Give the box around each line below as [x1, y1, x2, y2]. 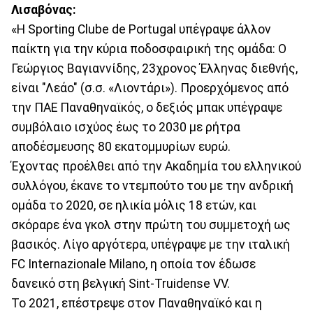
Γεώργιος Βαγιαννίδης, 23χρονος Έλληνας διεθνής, [11, 61, 298, 75]
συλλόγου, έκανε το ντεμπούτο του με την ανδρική [11, 178, 293, 193]
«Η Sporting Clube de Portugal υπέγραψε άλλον [11, 22, 271, 36]
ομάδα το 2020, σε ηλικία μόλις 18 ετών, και [11, 198, 256, 212]
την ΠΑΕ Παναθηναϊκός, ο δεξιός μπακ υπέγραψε [11, 100, 282, 115]
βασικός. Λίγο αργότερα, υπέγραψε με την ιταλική [11, 237, 290, 252]
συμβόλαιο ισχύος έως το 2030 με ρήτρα [11, 119, 240, 134]
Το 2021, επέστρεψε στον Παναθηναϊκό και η [11, 296, 262, 310]
